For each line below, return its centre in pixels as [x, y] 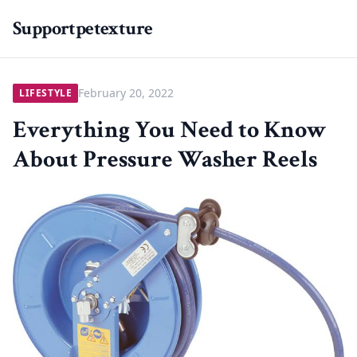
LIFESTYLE [46, 93]
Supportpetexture [83, 28]
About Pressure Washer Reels [165, 160]
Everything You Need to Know [170, 130]
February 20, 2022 [126, 93]
